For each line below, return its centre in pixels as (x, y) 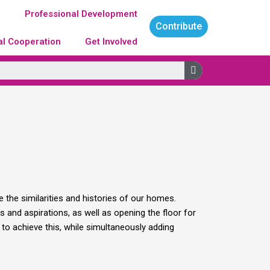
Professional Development (81, 14)
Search (210, 65)
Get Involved (111, 42)
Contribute (179, 26)
